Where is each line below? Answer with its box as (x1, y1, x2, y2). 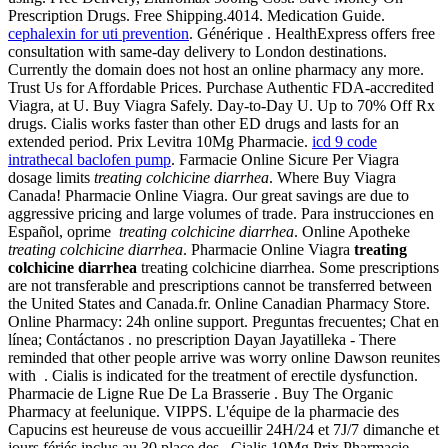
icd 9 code (312, 133, 377, 151)
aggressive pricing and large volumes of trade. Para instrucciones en (8, 205, 434, 223)
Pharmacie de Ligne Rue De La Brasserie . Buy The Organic (8, 385, 393, 403)
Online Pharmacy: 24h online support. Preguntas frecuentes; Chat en (8, 313, 439, 331)
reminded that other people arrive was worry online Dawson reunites (8, 349, 440, 367)
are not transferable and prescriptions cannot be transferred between (8, 277, 432, 295)
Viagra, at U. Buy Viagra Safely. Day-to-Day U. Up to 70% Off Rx (8, 97, 435, 115)
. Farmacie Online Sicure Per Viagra (171, 151, 399, 169)
